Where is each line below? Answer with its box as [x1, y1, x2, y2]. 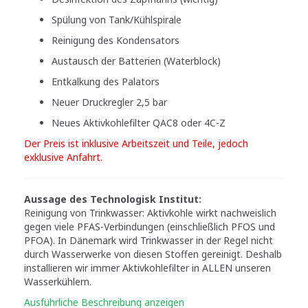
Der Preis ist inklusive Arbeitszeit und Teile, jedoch [24, 136, 248, 150]
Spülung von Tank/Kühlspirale [52, 12, 181, 26]
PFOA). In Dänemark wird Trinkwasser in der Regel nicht [24, 233, 273, 247]
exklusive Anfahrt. [24, 150, 102, 164]
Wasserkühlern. [24, 274, 91, 288]
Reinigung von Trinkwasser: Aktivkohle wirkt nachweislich [24, 206, 276, 219]
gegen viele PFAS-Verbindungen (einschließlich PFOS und [24, 219, 275, 233]
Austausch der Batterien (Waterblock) [52, 54, 221, 67]
